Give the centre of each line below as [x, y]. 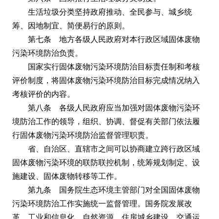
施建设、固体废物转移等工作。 [67, 176]
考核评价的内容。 [44, 94]
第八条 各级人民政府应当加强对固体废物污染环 [114, 108]
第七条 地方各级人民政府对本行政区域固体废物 [114, 39]
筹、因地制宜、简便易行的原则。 [71, 25]
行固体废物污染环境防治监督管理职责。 [83, 135]
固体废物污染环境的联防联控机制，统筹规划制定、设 [106, 162]
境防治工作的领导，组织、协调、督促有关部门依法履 [106, 121]
